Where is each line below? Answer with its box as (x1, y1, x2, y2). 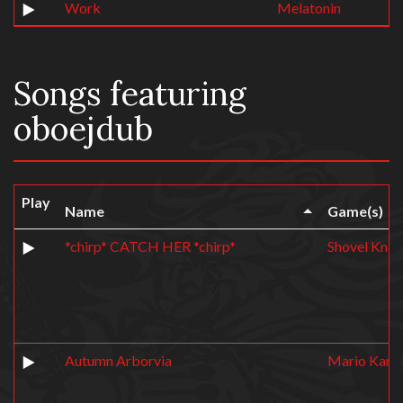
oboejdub (13, 108, 153, 149)
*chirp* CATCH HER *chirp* (65, 237, 236, 255)
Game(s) (327, 202, 383, 219)
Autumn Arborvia (65, 352, 172, 369)
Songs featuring (13, 73, 246, 114)
